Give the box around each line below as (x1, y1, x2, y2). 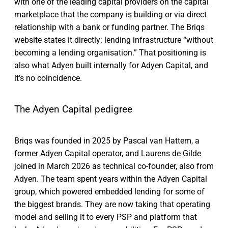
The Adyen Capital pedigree (14, 103, 132, 115)
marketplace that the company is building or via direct (14, 9, 207, 19)
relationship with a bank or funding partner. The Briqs (14, 22, 205, 32)
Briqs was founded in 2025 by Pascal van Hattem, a (14, 136, 199, 146)
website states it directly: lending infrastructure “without (14, 35, 213, 45)
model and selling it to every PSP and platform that (14, 212, 197, 222)
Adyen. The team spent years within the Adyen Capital (14, 174, 207, 184)
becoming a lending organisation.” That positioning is (14, 47, 206, 58)
